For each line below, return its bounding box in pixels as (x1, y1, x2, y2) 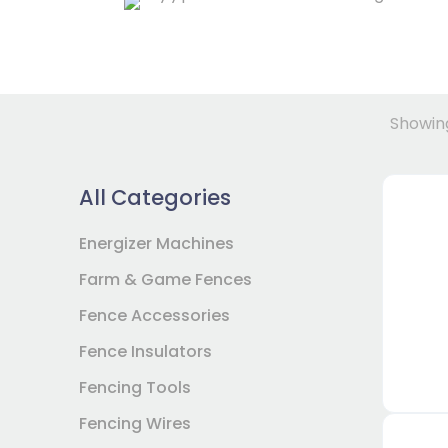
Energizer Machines (79, 232, 235, 255)
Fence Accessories (79, 304, 231, 327)
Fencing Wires (79, 412, 192, 435)
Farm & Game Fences (79, 268, 253, 291)
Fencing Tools (79, 376, 192, 399)
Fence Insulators (79, 340, 213, 363)
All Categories (79, 183, 232, 212)
